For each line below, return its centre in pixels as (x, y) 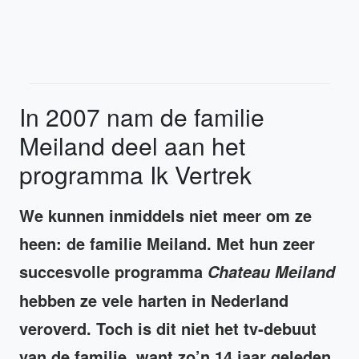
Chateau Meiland (271, 272)
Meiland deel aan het (132, 146)
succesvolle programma (113, 272)
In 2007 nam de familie (142, 117)
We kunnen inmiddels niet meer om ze (165, 216)
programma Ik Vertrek (135, 175)
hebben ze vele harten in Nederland (154, 301)
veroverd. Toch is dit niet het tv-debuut (168, 329)
